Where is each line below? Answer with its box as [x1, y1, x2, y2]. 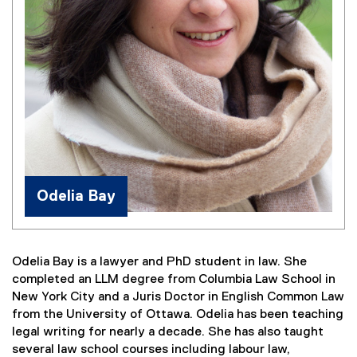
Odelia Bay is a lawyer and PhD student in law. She [12, 256, 307, 269]
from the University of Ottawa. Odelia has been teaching [12, 308, 343, 322]
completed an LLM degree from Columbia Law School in [12, 273, 335, 287]
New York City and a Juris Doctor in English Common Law [12, 291, 344, 304]
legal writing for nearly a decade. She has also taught [12, 326, 324, 339]
